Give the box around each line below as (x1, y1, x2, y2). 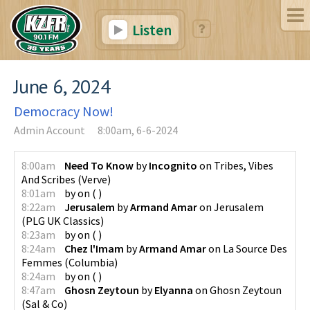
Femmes (21, 255, 62, 269)
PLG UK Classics (26, 213, 100, 228)
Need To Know (64, 158, 134, 172)
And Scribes (21, 172, 75, 186)
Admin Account (14, 122, 85, 137)
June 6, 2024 (14, 73, 111, 99)
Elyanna (154, 282, 193, 297)
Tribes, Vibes (214, 158, 273, 172)
